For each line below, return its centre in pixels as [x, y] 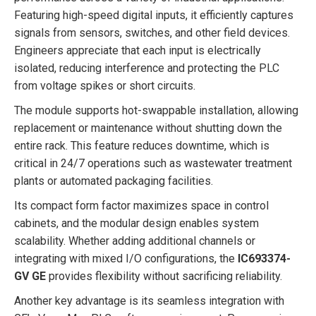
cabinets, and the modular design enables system [136, 223]
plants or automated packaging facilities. [114, 181]
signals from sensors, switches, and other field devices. [152, 32]
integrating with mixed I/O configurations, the [126, 258]
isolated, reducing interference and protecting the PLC [147, 68]
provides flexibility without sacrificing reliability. [164, 276]
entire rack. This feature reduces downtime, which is [142, 145]
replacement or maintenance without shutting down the [148, 128]
